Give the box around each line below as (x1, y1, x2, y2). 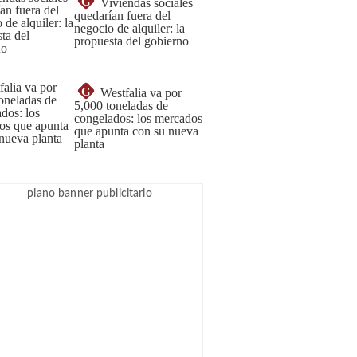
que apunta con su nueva (74, 124, 198, 138)
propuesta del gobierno (74, 34, 189, 48)
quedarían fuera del (74, 9, 171, 22)
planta (74, 137, 104, 151)
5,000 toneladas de (74, 99, 168, 112)
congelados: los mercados (74, 112, 202, 125)
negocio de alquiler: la (74, 22, 185, 35)
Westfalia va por (100, 86, 182, 100)
